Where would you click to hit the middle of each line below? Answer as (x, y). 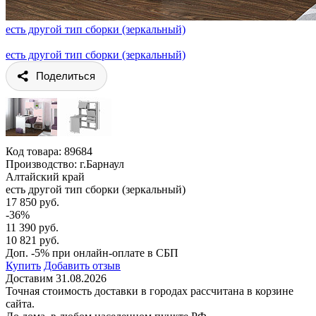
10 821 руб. (32, 240)
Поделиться (66, 75)
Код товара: (35, 151)
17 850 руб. (32, 202)
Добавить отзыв (82, 265)
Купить (23, 265)
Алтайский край (45, 176)
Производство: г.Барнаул (65, 164)
